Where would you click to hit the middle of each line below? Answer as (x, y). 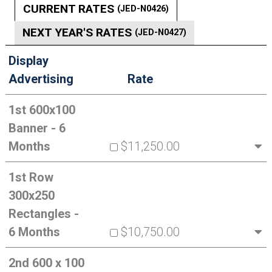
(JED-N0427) (160, 32)
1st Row (31, 177)
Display (28, 61)
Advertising (41, 79)
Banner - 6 (37, 128)
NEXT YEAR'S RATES (78, 32)
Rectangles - (43, 214)
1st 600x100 (42, 110)
